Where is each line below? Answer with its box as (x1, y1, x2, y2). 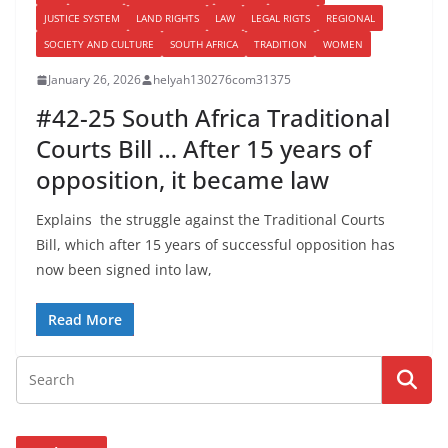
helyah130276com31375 (153, 71, 291, 89)
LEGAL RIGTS (251, 11, 310, 26)
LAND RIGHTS (136, 11, 199, 26)
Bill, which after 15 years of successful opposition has (36, 235, 395, 255)
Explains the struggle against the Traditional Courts (36, 210, 385, 230)
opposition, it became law (36, 163, 329, 197)
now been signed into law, (36, 260, 212, 280)
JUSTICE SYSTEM (44, 11, 120, 26)
